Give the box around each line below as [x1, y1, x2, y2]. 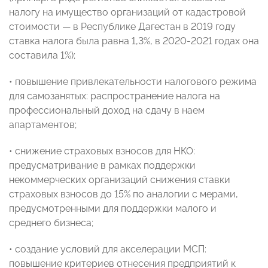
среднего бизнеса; [9, 217, 93, 229]
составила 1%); [9, 50, 75, 62]
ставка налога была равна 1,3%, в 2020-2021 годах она [9, 35, 259, 47]
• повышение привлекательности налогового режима [9, 76, 257, 88]
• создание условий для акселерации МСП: [9, 243, 206, 255]
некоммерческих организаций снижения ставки [9, 174, 230, 186]
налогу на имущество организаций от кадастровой [9, 7, 246, 19]
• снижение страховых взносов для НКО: [9, 145, 195, 157]
